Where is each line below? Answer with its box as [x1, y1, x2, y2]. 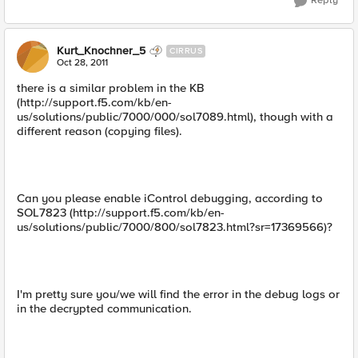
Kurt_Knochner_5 [57, 44, 145, 58]
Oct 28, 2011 [57, 57, 108, 69]
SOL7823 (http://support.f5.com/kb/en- [17, 205, 225, 220]
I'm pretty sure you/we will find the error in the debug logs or [17, 287, 340, 301]
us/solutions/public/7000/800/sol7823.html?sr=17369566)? [17, 220, 332, 234]
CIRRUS [169, 46, 202, 56]
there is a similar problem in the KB [17, 81, 205, 95]
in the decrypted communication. [17, 301, 192, 316]
